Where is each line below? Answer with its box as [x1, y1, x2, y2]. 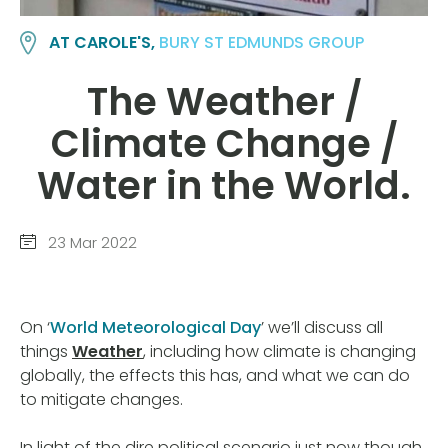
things [20, 340, 72, 364]
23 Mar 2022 [44, 231, 137, 253]
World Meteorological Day [50, 316, 261, 340]
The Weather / [86, 74, 362, 128]
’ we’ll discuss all [261, 316, 383, 340]
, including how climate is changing [143, 340, 416, 364]
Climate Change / [50, 116, 398, 170]
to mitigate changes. [20, 388, 183, 412]
